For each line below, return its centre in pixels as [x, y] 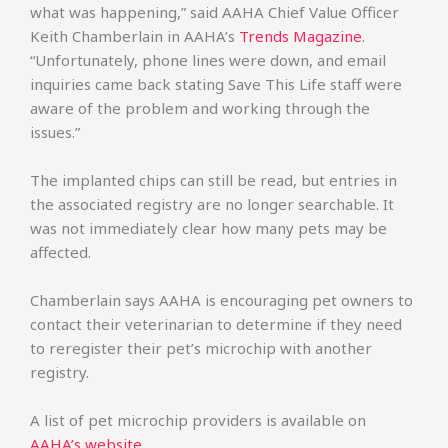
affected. [60, 252]
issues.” [55, 132]
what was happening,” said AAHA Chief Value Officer [214, 12]
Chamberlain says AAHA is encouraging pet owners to [221, 300]
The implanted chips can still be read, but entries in [213, 180]
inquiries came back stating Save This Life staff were [216, 84]
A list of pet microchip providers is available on [198, 420]
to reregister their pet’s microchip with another [201, 348]
